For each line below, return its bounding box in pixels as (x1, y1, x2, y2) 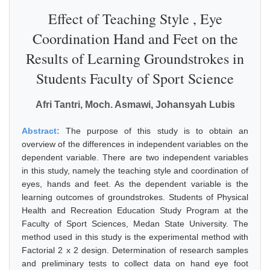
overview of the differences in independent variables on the (22, 139, 248, 149)
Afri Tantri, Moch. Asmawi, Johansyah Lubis (35, 99, 235, 110)
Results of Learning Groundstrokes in (26, 49, 244, 68)
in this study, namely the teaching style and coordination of (22, 166, 248, 175)
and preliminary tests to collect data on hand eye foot (22, 259, 248, 268)
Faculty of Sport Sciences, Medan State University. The (22, 219, 248, 228)
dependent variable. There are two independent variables (22, 152, 248, 162)
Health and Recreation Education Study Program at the (22, 206, 248, 215)
